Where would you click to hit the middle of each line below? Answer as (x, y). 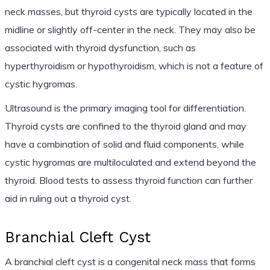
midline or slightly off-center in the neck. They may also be (130, 29)
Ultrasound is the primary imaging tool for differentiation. (125, 108)
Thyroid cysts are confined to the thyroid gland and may (125, 126)
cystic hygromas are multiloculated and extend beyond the (130, 162)
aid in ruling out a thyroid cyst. (68, 198)
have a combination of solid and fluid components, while (124, 144)
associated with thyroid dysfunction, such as (100, 47)
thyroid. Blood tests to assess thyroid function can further (128, 180)
